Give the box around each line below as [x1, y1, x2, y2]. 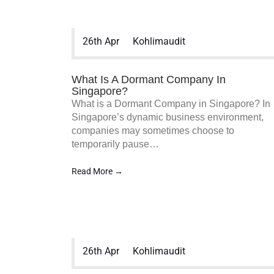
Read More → [72, 166, 123, 176]
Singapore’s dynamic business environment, [72, 112, 264, 122]
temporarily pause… [72, 139, 159, 149]
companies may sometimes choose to [72, 125, 234, 136]
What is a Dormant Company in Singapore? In [72, 98, 270, 109]
